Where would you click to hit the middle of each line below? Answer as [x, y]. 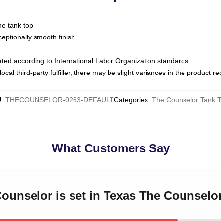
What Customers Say [110, 148]
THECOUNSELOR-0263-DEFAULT [59, 100]
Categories [131, 100]
